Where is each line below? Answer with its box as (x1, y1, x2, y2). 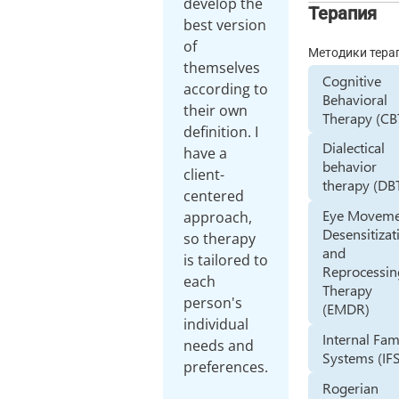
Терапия (308, 2, 378, 24)
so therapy (183, 229, 256, 248)
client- (183, 165, 225, 184)
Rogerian (322, 378, 379, 397)
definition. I (183, 122, 259, 142)
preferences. (183, 357, 269, 377)
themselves (183, 58, 261, 77)
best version (183, 15, 267, 35)
